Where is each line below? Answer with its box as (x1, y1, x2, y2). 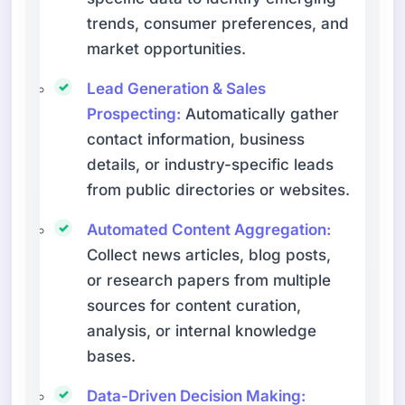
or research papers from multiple (87, 270, 332, 289)
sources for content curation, (87, 296, 302, 315)
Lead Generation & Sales (87, 79, 267, 98)
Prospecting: (87, 104, 182, 123)
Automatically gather (181, 104, 340, 123)
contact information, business (87, 129, 306, 148)
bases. (87, 346, 137, 365)
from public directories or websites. (87, 180, 351, 199)
